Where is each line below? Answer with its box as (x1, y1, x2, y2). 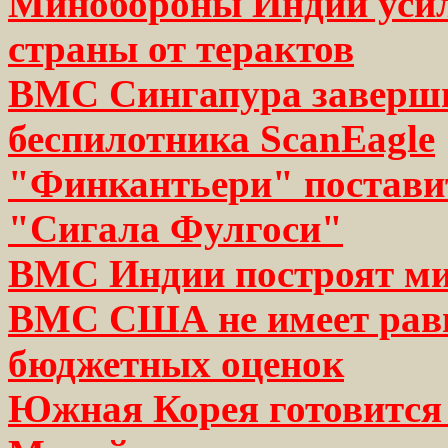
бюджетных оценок (8, 341, 344, 385)
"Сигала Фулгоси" (8, 206, 343, 250)
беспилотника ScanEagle (8, 116, 435, 160)
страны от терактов (8, 26, 354, 70)
